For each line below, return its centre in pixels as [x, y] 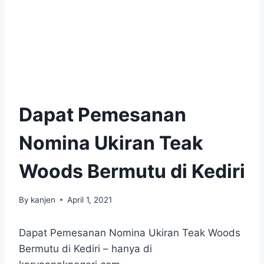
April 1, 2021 [90, 199]
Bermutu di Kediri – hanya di [85, 248]
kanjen [43, 199]
